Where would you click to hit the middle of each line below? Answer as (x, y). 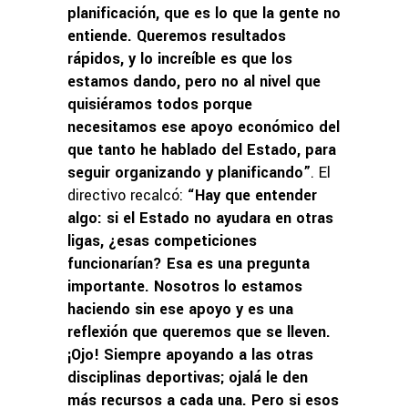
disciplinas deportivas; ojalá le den (188, 378)
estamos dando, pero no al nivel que (194, 82)
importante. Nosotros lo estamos (185, 287)
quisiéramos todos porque (160, 105)
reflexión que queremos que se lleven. (199, 332)
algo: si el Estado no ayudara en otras (200, 219)
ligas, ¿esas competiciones (162, 241)
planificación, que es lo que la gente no (204, 14)
